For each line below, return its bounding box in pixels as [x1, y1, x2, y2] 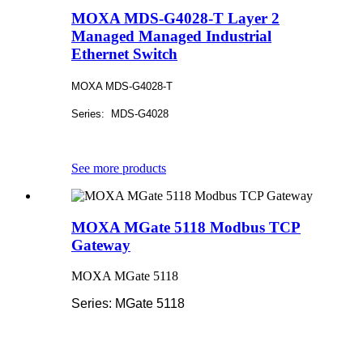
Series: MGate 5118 [71, 297, 185, 311]
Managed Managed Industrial [71, 28, 271, 45]
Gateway [71, 236, 130, 254]
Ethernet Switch [71, 45, 177, 63]
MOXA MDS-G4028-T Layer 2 [71, 10, 280, 28]
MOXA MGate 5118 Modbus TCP [71, 218, 301, 236]
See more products [71, 160, 166, 175]
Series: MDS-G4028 [71, 107, 169, 120]
